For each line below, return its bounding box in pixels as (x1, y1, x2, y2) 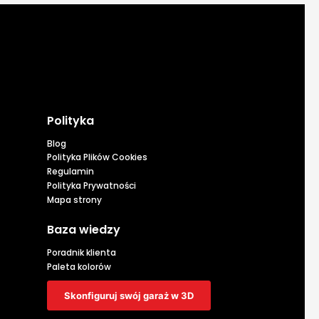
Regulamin (47, 165, 94, 178)
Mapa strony (47, 194, 102, 206)
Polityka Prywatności (47, 179, 136, 192)
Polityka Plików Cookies (47, 151, 147, 164)
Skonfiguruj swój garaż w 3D (64, 290, 194, 302)
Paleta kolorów (47, 261, 111, 273)
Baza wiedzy (47, 221, 120, 239)
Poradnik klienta (47, 246, 116, 259)
